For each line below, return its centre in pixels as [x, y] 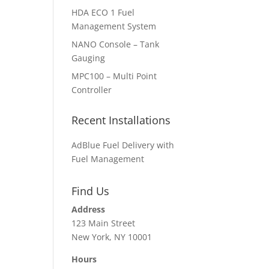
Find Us [91, 191]
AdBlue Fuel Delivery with [123, 145]
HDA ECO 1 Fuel [103, 12]
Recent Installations [121, 120]
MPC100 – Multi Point [114, 76]
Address [89, 209]
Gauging [89, 58]
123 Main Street [104, 223]
